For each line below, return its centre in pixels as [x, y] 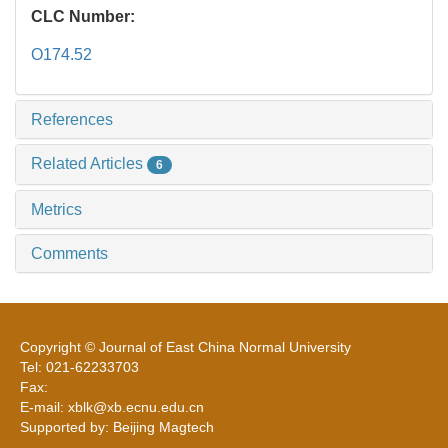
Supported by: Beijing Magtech [117, 427]
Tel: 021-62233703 [86, 367]
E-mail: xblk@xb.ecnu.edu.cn [112, 407]
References [72, 120]
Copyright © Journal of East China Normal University [185, 347]
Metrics [56, 210]
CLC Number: [85, 17]
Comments [69, 254]
